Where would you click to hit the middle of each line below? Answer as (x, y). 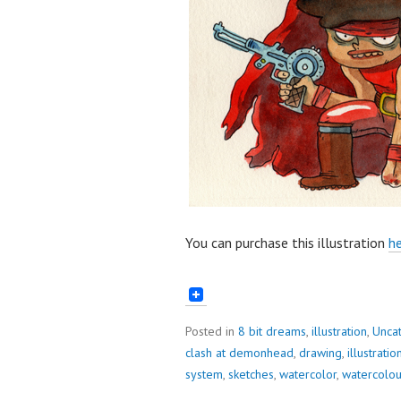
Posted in (212, 331)
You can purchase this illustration (287, 243)
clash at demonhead (239, 352)
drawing (320, 352)
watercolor (308, 374)
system (204, 374)
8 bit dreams (272, 331)
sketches (251, 374)
